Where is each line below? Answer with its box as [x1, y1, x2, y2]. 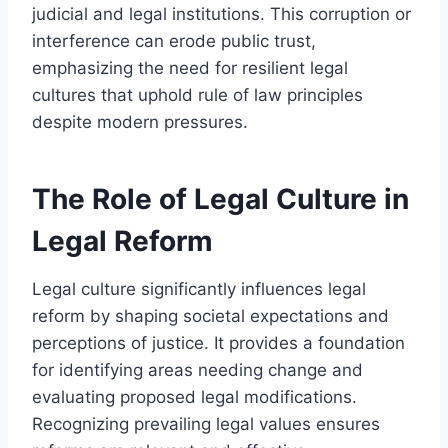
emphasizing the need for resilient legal [32, 57, 348, 78]
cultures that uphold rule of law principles [32, 84, 363, 105]
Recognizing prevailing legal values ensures [32, 413, 380, 434]
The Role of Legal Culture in [32, 181, 409, 216]
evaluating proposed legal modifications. [32, 386, 357, 407]
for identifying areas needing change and [32, 359, 363, 380]
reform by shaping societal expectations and [32, 305, 389, 326]
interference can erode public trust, [32, 30, 316, 51]
